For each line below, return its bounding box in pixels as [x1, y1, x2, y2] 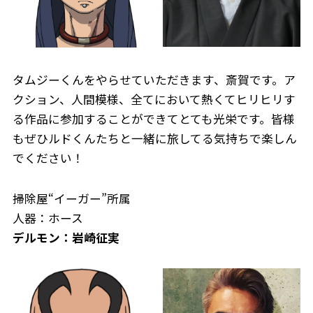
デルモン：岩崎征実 [12, 229, 119, 247]
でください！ [12, 150, 84, 167]
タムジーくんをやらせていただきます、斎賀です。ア [12, 71, 296, 89]
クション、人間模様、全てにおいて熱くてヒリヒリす [12, 91, 296, 108]
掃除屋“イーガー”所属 [12, 190, 131, 208]
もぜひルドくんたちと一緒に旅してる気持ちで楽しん [12, 130, 297, 147]
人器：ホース [12, 210, 83, 227]
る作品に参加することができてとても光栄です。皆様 [12, 110, 295, 128]
